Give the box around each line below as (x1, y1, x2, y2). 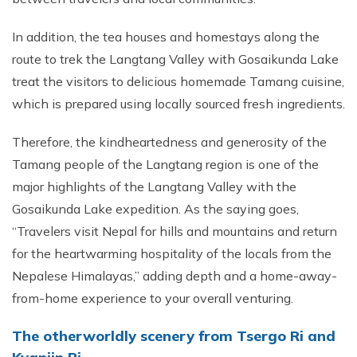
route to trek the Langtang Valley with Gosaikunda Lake (12, 51, 339, 67)
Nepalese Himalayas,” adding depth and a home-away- (12, 268, 337, 284)
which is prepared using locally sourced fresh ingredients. (12, 96, 345, 112)
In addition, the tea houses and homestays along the (12, 29, 320, 45)
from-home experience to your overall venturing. (12, 290, 296, 306)
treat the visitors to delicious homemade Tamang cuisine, (12, 73, 344, 89)
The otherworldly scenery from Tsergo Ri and (12, 327, 335, 345)
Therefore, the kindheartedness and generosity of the (12, 134, 327, 150)
